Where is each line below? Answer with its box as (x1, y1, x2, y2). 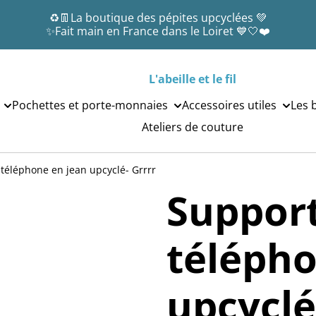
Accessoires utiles (182, 97, 276, 113)
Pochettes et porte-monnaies (12, 97, 168, 113)
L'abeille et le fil (149, 71, 236, 87)
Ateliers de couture (142, 119, 243, 135)
